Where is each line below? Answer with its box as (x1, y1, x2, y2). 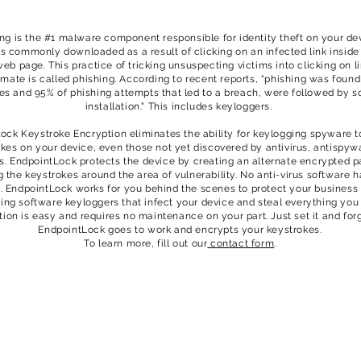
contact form (207, 238, 275, 249)
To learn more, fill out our (84, 238, 208, 249)
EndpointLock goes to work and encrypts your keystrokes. (38, 224, 322, 235)
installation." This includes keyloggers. (85, 101, 276, 112)
